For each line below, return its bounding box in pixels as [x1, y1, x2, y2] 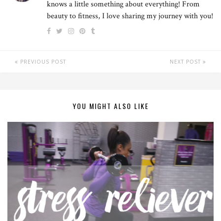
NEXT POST [170, 58, 203, 65]
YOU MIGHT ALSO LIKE [72, 100, 149, 111]
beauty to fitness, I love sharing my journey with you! [47, 10, 213, 21]
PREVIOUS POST [18, 58, 66, 65]
